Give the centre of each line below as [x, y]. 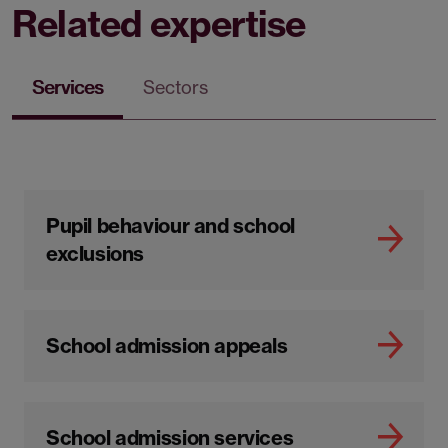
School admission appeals [167, 346]
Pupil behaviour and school [170, 226]
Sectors [175, 88]
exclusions [95, 254]
